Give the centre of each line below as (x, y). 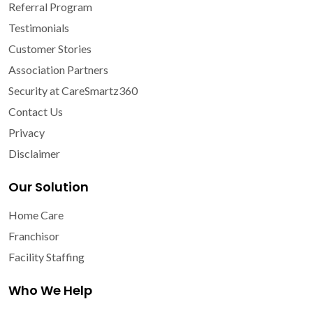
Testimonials (39, 27)
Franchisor (34, 235)
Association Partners (58, 69)
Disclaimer (34, 153)
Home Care (36, 214)
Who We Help (50, 290)
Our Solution (49, 187)
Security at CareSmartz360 (73, 90)
